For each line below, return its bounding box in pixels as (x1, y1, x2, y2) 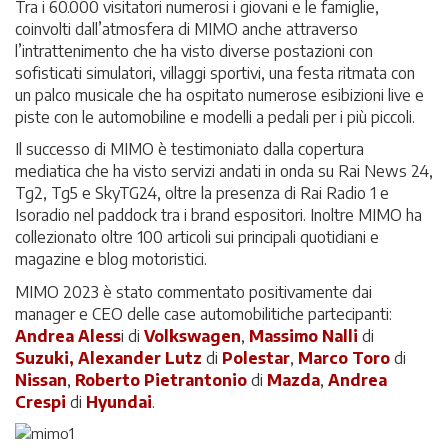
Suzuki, (15, 347, 74, 368)
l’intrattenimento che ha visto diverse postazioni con (15, 40, 373, 61)
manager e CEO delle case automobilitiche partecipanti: (15, 303, 392, 324)
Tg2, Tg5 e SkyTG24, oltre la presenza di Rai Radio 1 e (15, 183, 389, 203)
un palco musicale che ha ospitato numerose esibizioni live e (15, 84, 424, 105)
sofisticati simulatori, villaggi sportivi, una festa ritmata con (15, 62, 415, 83)
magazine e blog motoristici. (15, 249, 207, 269)
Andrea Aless (15, 325, 121, 346)
